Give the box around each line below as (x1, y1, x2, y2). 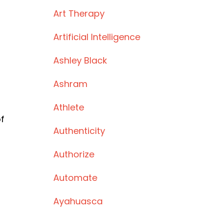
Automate (53, 172, 97, 184)
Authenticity (53, 125, 105, 137)
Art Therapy (53, 7, 105, 20)
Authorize (53, 148, 94, 160)
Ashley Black (53, 54, 107, 66)
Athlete (53, 101, 84, 113)
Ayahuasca (53, 195, 103, 207)
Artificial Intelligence (53, 31, 140, 43)
